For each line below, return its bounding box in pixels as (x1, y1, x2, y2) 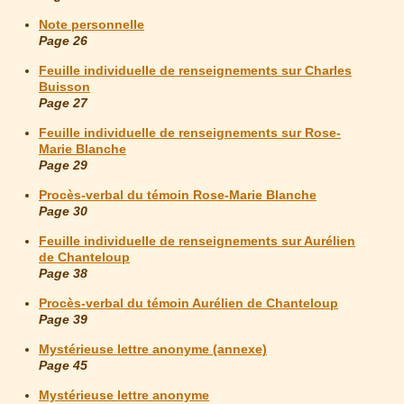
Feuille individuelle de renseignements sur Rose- (39, 125, 341, 141)
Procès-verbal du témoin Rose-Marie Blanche (39, 188, 317, 203)
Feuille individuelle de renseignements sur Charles (39, 63, 352, 78)
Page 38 (39, 266, 87, 281)
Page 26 (39, 33, 87, 49)
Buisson (39, 79, 90, 95)
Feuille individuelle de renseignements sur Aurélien (39, 234, 355, 249)
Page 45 (39, 358, 87, 373)
